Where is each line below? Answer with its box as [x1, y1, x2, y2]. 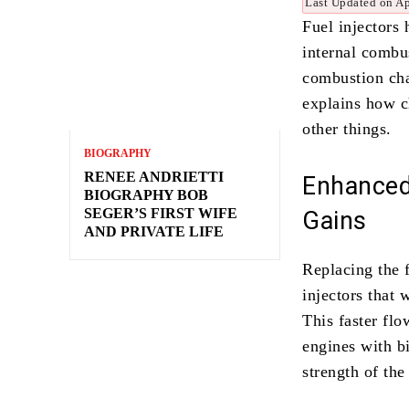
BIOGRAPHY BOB [84, 187, 208, 204]
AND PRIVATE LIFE [84, 224, 224, 240]
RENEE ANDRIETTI [84, 169, 224, 185]
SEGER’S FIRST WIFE [84, 205, 237, 222]
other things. [302, 119, 392, 138]
